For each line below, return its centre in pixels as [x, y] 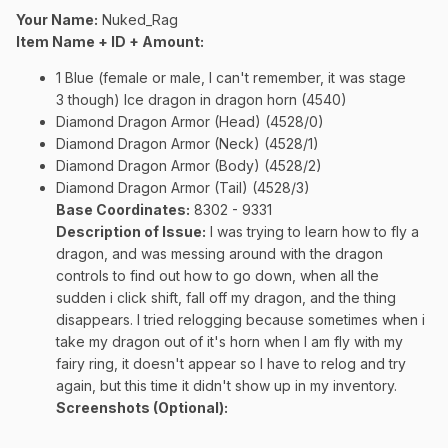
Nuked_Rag [138, 20]
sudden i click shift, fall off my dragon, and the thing [226, 298]
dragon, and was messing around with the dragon [219, 254]
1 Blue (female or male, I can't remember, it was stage [231, 78]
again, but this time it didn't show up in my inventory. [226, 386]
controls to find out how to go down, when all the [217, 276]
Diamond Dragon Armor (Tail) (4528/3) [183, 188]
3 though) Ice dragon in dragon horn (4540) [201, 100]
